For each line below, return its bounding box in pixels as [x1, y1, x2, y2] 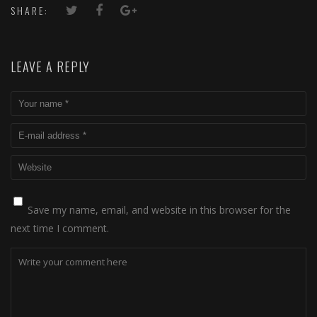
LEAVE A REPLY [11, 57, 90, 76]
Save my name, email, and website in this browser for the [28, 203, 291, 217]
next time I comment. [11, 221, 109, 235]
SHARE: [11, 3, 49, 18]
